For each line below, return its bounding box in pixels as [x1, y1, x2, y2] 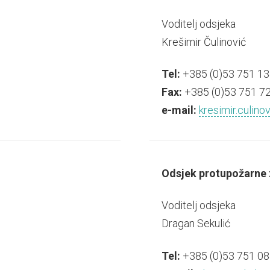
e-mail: [161, 104, 196, 117]
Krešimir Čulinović [161, 35, 246, 48]
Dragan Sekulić [161, 217, 230, 230]
